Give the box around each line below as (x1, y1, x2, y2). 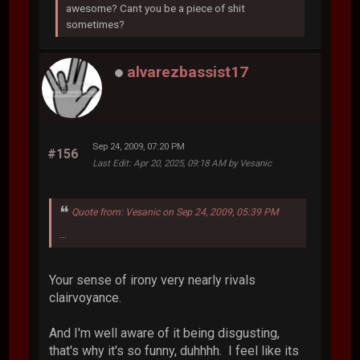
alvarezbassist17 (127, 63, 249, 82)
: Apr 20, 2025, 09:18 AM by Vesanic (129, 157, 272, 169)
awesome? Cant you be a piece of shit (66, 2, 246, 14)
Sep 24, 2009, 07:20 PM (92, 140, 186, 152)
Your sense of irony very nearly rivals (49, 272, 256, 288)
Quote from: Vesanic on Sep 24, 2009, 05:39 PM (72, 207, 280, 218)
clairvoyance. (49, 289, 125, 305)
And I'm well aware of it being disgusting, (49, 325, 280, 341)
